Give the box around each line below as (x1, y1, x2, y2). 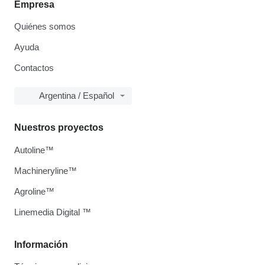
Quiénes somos (14, 21, 76, 31)
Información (14, 240, 68, 250)
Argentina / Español (39, 91, 114, 101)
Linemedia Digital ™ (14, 207, 91, 217)
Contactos (14, 63, 54, 73)
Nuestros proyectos (14, 122, 104, 132)
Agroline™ (14, 186, 54, 196)
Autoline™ (14, 145, 54, 155)
